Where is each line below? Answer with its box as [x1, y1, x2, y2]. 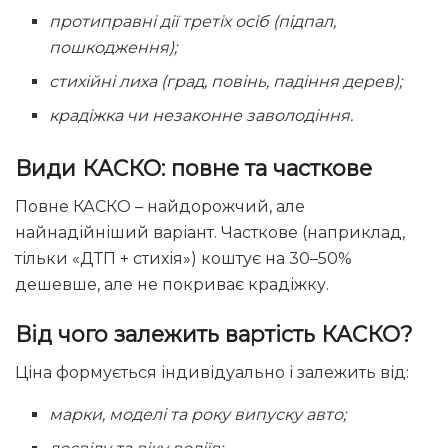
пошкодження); [49, 37, 178, 57]
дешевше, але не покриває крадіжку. [15, 274, 329, 294]
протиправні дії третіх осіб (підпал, [49, 11, 337, 31]
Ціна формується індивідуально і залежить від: [15, 362, 409, 382]
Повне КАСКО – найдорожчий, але [15, 196, 305, 216]
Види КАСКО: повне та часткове [15, 154, 372, 181]
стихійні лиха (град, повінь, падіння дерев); [49, 71, 403, 91]
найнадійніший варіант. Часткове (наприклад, [15, 222, 405, 242]
